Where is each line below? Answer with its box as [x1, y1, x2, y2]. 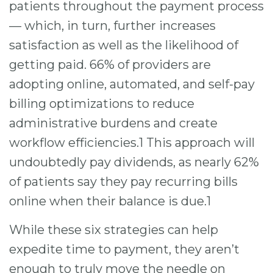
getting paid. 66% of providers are [9, 57, 211, 73]
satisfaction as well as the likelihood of [9, 38, 238, 53]
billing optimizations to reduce [9, 96, 194, 112]
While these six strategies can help [9, 222, 218, 237]
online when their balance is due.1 [9, 194, 211, 209]
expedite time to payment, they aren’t [9, 241, 239, 257]
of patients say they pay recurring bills [9, 174, 238, 190]
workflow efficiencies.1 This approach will [9, 135, 255, 151]
